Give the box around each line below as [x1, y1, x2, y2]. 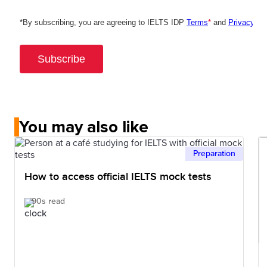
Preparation [193, 148, 235, 159]
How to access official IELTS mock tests [24, 170, 211, 184]
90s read [32, 196, 65, 207]
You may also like [19, 117, 148, 138]
